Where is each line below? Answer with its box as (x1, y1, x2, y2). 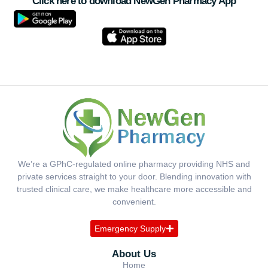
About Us (112, 248, 156, 260)
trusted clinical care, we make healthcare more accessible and (16, 184, 252, 194)
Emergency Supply (94, 224, 166, 234)
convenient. (112, 196, 156, 206)
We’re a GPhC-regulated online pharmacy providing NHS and (18, 159, 250, 169)
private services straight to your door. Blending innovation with (17, 171, 251, 181)
